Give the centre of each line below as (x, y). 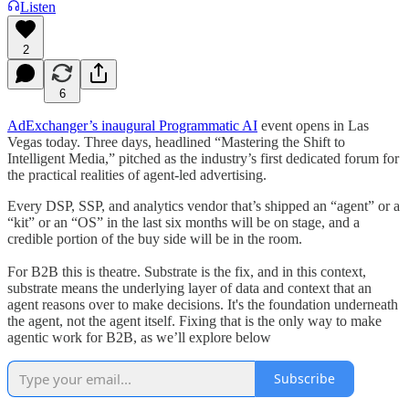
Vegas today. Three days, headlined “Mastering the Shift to (176, 142)
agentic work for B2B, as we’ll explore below (139, 337)
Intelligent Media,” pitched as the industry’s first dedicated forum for (203, 158)
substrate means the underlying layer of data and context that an (189, 288)
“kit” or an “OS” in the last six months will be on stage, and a (184, 222)
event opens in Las (313, 125)
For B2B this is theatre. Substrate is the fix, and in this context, (187, 271)
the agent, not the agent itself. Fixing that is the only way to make (194, 320)
